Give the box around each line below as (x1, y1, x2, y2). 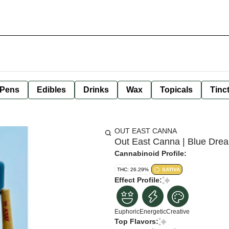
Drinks (83, 85, 109, 94)
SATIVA (162, 167, 180, 172)
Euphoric (114, 208, 140, 215)
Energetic (140, 208, 166, 215)
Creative (166, 208, 190, 215)
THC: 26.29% (117, 167, 149, 172)
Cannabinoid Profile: (114, 149, 187, 157)
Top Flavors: (114, 217, 158, 225)
